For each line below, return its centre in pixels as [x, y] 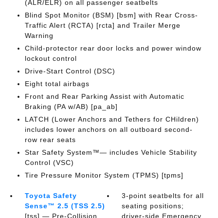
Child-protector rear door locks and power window [113, 48]
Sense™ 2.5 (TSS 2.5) [65, 206]
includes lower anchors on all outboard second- [109, 129]
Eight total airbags [57, 84]
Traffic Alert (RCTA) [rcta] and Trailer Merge [102, 25]
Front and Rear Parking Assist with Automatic [104, 96]
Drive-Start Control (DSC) [70, 71]
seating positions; [153, 206]
